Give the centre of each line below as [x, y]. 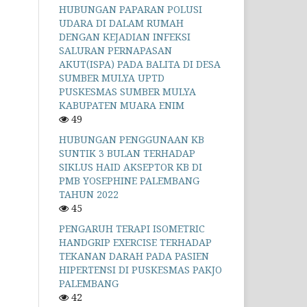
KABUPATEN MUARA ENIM [122, 105]
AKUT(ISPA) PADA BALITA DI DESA [140, 64]
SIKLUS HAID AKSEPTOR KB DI [131, 167]
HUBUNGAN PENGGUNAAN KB [132, 139]
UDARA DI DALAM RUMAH [121, 23]
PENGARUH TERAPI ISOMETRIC [132, 228]
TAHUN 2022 [89, 194]
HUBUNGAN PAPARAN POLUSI [131, 9]
